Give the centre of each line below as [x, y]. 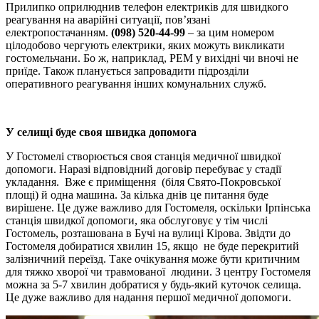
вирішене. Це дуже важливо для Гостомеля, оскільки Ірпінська [158, 207]
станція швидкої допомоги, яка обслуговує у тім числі [137, 220]
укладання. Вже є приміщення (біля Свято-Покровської [143, 182]
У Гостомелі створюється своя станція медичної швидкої [143, 156]
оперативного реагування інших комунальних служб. [136, 83]
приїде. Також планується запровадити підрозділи [127, 70]
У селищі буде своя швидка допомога [101, 132]
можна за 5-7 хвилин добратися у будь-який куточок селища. [153, 284]
